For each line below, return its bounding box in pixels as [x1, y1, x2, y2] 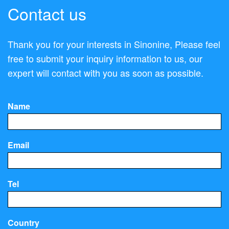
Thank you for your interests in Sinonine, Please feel [8, 37, 220, 51]
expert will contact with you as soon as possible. [8, 65, 203, 79]
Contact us [8, 1, 86, 25]
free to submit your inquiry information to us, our [8, 51, 202, 65]
